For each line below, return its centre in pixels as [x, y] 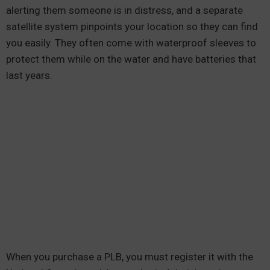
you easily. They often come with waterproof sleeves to [131, 43]
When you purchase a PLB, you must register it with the [130, 257]
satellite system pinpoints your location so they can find [132, 27]
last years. [30, 75]
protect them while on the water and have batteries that [131, 59]
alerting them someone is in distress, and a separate [124, 10]
